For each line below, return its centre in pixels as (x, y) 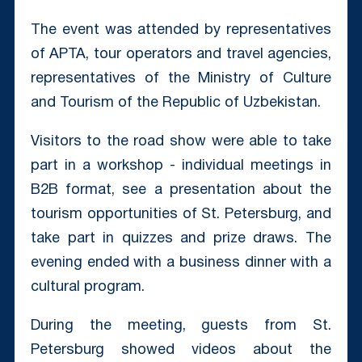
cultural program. (87, 287)
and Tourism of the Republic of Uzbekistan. (175, 103)
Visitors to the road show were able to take (181, 141)
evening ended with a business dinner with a (181, 263)
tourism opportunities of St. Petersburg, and (181, 214)
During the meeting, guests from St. (181, 326)
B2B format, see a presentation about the (181, 190)
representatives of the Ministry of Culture (181, 78)
